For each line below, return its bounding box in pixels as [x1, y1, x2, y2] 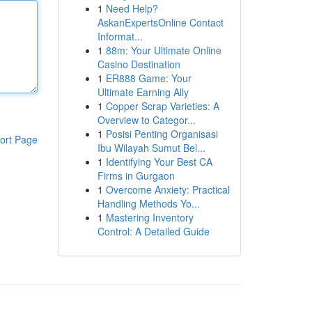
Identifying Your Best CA [105, 155, 212, 169]
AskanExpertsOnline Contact [97, 15, 224, 29]
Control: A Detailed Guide [97, 224, 210, 238]
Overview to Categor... [97, 113, 196, 127]
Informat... [97, 29, 143, 43]
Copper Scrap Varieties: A [105, 99, 219, 113]
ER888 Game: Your [105, 71, 192, 85]
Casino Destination [97, 57, 180, 71]
